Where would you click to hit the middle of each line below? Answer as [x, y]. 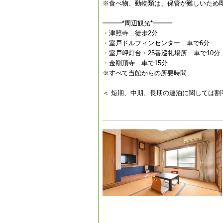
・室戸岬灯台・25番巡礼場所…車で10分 [161, 53]
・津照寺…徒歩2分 [130, 33]
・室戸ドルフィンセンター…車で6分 [156, 43]
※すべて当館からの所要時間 [145, 73]
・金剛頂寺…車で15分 [135, 63]
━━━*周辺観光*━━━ [137, 23]
